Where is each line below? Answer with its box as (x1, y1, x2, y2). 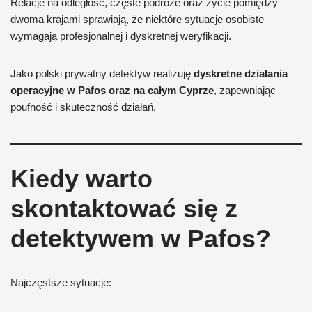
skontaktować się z (10, 194, 237, 223)
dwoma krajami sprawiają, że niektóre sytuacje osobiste (10, 13, 264, 25)
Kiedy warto (10, 164, 153, 193)
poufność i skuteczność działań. (10, 101, 156, 113)
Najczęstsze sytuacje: (10, 276, 111, 288)
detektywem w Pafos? (10, 224, 271, 253)
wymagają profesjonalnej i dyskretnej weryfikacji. (10, 30, 231, 42)
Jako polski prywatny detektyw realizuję (10, 68, 194, 79)
